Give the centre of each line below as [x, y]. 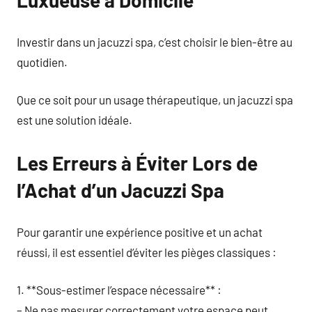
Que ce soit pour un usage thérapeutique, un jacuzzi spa [155, 100]
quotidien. [42, 62]
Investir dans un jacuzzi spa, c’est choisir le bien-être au [155, 41]
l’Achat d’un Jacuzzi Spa [120, 190]
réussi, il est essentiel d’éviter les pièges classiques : [147, 252]
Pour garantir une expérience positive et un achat [140, 232]
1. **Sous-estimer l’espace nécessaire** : [119, 290]
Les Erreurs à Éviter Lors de [137, 163]
